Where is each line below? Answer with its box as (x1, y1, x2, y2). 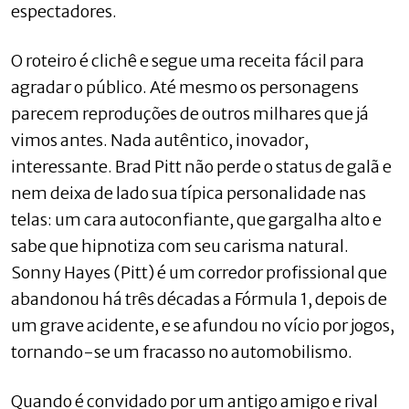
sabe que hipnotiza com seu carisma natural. (11, 235, 349, 257)
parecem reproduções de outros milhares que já (11, 102, 369, 124)
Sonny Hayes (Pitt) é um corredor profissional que (11, 261, 387, 283)
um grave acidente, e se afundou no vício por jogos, (11, 314, 394, 336)
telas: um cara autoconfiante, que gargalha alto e (11, 208, 382, 230)
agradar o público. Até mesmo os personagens (11, 76, 359, 98)
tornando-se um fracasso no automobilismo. (11, 341, 352, 362)
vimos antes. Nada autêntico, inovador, (11, 129, 309, 151)
